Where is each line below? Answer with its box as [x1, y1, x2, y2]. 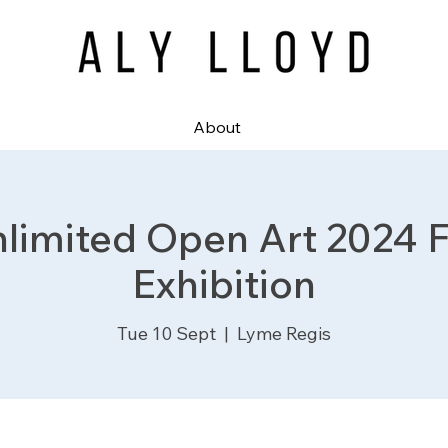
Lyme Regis [237, 321, 331, 345]
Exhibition [132, 259, 316, 308]
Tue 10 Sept [117, 321, 216, 345]
